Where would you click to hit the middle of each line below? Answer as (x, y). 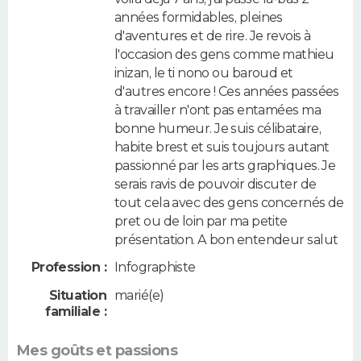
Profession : (68, 268)
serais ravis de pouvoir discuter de (216, 184)
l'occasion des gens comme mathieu (224, 54)
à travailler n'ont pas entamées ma (218, 110)
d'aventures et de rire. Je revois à (213, 35)
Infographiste (155, 268)
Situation (78, 295)
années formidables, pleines (199, 17)
